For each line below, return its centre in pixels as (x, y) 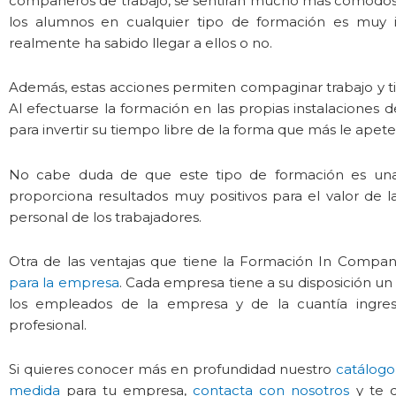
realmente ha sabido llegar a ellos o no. (141, 43)
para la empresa (64, 282)
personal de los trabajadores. (105, 217)
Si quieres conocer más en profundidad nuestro (172, 369)
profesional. (48, 324)
